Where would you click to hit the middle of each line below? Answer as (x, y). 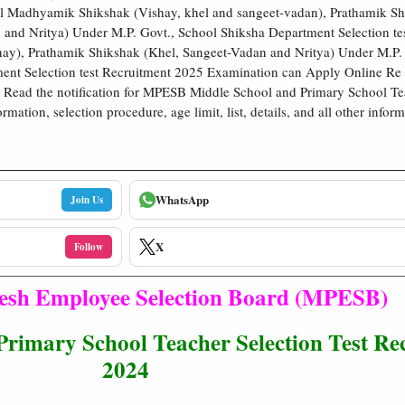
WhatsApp (183, 199)
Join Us (87, 199)
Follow (89, 246)
